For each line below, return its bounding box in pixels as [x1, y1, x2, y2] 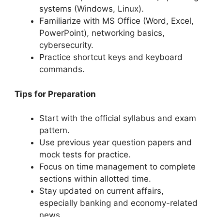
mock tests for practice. [39, 150, 131, 160]
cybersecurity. [39, 40, 93, 50]
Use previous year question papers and [39, 138, 192, 148]
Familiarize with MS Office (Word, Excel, [39, 16, 194, 26]
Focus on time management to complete [39, 162, 196, 172]
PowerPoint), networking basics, [39, 28, 165, 38]
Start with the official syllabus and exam [39, 113, 196, 124]
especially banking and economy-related [39, 198, 198, 208]
